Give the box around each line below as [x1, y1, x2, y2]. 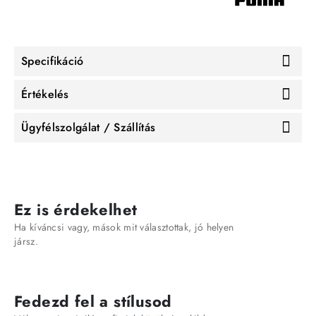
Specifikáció [21, 53, 84, 70]
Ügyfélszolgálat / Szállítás [21, 119, 156, 136]
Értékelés [21, 86, 69, 103]
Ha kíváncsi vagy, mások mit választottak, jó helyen [14, 219, 234, 234]
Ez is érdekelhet [14, 197, 138, 221]
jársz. [14, 233, 38, 248]
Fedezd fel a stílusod [14, 289, 172, 312]
